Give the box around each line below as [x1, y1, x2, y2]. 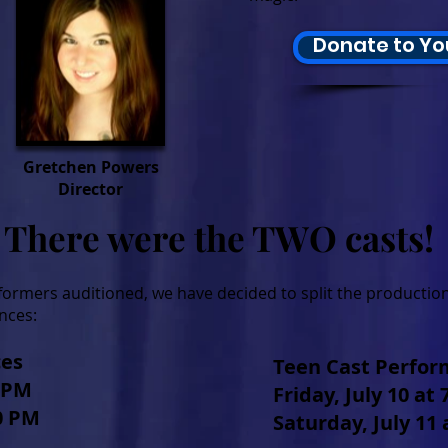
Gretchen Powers [22, 156, 159, 178]
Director [58, 178, 123, 200]
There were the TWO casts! [4, 214, 434, 261]
